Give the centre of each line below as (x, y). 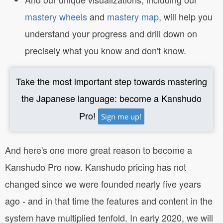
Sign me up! (121, 116)
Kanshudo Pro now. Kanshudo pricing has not (96, 167)
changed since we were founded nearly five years (103, 183)
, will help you (186, 16)
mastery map (133, 16)
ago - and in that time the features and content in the (109, 200)
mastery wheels (56, 16)
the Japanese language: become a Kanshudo (111, 98)
